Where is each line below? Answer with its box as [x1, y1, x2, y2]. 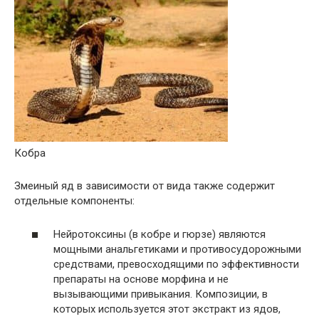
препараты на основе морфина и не [53, 272, 229, 286]
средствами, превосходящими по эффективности [53, 257, 299, 271]
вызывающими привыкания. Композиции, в [53, 287, 268, 300]
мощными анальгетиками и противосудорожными [53, 242, 301, 256]
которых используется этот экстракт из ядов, [53, 302, 281, 315]
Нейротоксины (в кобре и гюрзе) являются [53, 227, 266, 241]
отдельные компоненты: [14, 194, 135, 208]
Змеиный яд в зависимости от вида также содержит [14, 179, 275, 193]
